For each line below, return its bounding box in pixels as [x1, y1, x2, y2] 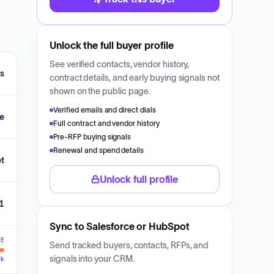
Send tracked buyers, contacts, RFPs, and [50, 240, 209, 250]
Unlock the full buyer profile [50, 40, 174, 51]
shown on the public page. [50, 86, 151, 96]
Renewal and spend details [53, 146, 144, 154]
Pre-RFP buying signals [53, 133, 131, 141]
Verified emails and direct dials [53, 106, 157, 114]
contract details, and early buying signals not [50, 73, 220, 83]
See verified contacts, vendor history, [50, 59, 190, 69]
